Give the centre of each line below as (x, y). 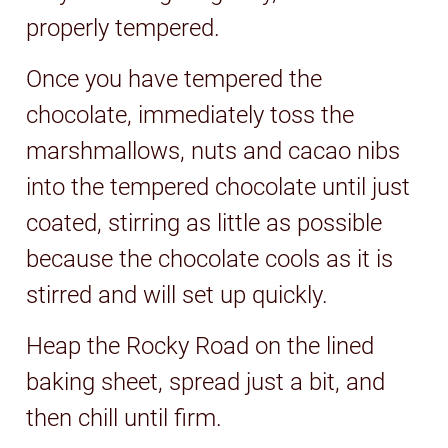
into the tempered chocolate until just (218, 186)
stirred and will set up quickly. (177, 294)
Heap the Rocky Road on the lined (200, 345)
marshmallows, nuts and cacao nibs (213, 150)
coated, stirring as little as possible (204, 222)
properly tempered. (123, 27)
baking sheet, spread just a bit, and (206, 381)
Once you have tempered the (174, 78)
